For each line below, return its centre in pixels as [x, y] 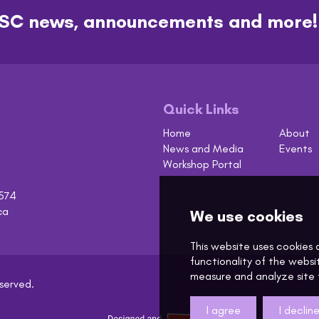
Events [296, 148]
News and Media [203, 148]
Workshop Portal [202, 164]
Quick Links [201, 109]
